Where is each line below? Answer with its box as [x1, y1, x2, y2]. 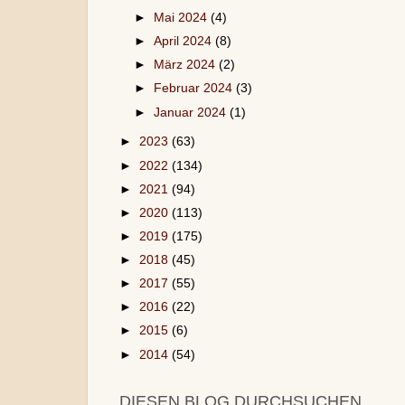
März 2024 [154, 58, 220, 72]
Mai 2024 [154, 11, 212, 24]
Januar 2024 [154, 105, 231, 119]
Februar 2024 [154, 81, 237, 96]
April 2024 [154, 34, 216, 49]
